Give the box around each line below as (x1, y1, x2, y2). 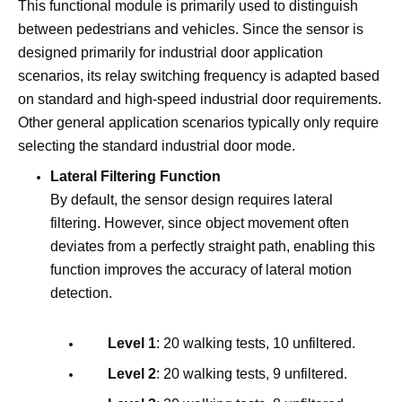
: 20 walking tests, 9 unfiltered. (156, 366, 347, 381)
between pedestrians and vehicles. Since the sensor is (18, 22, 363, 37)
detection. (50, 285, 112, 301)
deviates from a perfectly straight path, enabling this (50, 239, 375, 254)
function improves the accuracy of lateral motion (50, 262, 352, 277)
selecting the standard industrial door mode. (18, 138, 295, 153)
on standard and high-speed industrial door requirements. (18, 92, 381, 107)
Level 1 (108, 336, 156, 351)
